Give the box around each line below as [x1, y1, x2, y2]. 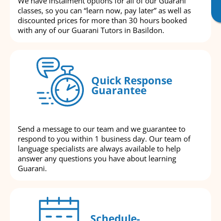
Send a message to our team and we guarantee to [18, 123, 185, 134]
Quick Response [91, 74, 172, 88]
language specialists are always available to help [18, 143, 181, 153]
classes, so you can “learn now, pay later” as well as [18, 5, 191, 15]
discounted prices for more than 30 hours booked [18, 15, 187, 25]
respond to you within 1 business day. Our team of [18, 133, 190, 144]
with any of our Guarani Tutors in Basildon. [18, 25, 164, 35]
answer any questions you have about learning [18, 153, 176, 163]
